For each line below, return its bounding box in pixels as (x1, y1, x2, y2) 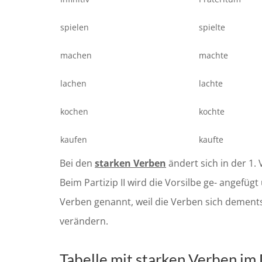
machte (199, 50, 228, 61)
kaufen (60, 134, 87, 146)
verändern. (60, 215, 108, 228)
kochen (60, 106, 88, 118)
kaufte (199, 134, 223, 146)
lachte (199, 78, 223, 89)
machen (60, 50, 92, 61)
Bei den (60, 157, 95, 170)
